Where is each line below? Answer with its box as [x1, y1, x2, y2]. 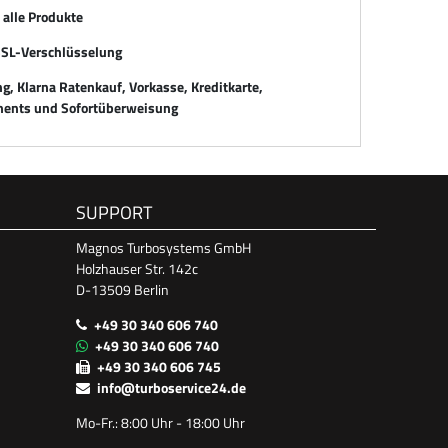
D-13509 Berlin [76, 278, 169, 300]
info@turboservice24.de [97, 376, 246, 398]
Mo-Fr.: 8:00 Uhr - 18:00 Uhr [76, 411, 245, 433]
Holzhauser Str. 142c [76, 257, 198, 279]
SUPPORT [76, 198, 152, 226]
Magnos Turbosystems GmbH [76, 236, 251, 258]
